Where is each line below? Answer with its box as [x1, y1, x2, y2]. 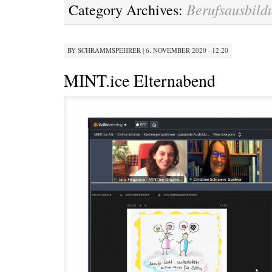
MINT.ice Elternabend [64, 69, 216, 92]
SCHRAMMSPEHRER [78, 46, 141, 55]
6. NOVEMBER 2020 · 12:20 [146, 46, 228, 55]
